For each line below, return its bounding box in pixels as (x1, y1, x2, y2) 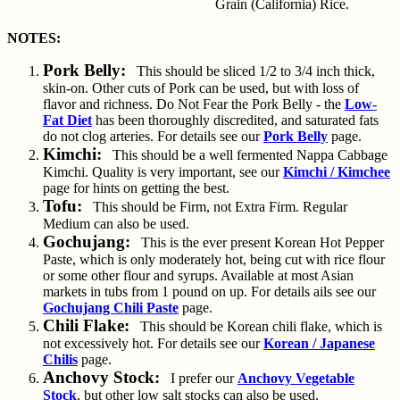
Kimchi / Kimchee (283, 164, 390, 179)
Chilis (43, 352, 78, 367)
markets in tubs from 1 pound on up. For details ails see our (43, 284, 376, 299)
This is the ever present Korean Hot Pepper (130, 235, 384, 250)
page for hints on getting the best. (43, 180, 229, 196)
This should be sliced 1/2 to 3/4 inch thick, (126, 63, 375, 79)
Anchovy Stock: (43, 368, 160, 387)
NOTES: (7, 30, 61, 46)
